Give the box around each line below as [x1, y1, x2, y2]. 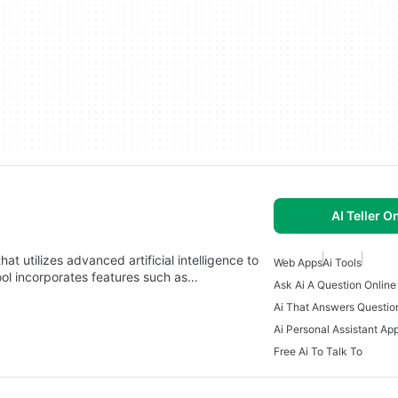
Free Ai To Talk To [274, 344, 362, 358]
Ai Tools [322, 255, 362, 269]
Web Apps [274, 255, 322, 269]
